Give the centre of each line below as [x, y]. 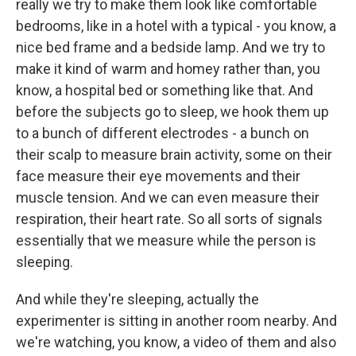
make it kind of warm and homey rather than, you [168, 69]
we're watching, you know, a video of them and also [176, 342]
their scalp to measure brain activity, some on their [174, 155]
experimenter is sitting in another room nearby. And [176, 321]
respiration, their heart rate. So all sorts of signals [169, 219]
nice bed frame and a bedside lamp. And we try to [170, 47]
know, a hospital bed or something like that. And [164, 90]
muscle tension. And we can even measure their [168, 197]
